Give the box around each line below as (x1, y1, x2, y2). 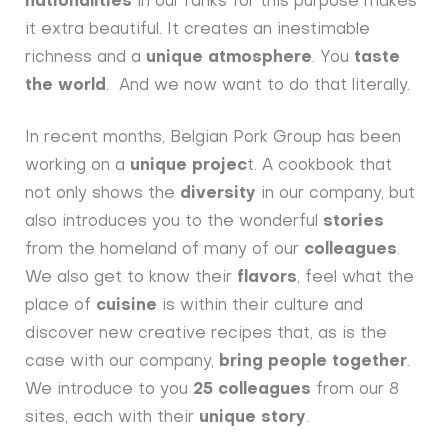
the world (25, 78, 107, 95)
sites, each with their (25, 410, 200, 427)
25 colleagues (193, 382, 312, 399)
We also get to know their (25, 270, 238, 287)
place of (25, 298, 97, 315)
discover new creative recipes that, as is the (25, 326, 388, 343)
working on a (25, 158, 131, 175)
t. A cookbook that (247, 158, 393, 175)
